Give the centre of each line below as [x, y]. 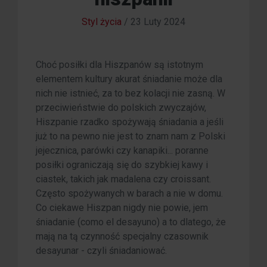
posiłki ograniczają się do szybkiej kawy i [122, 165]
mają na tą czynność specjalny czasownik [122, 237]
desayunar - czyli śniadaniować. [101, 251]
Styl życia [102, 22]
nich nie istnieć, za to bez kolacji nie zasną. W [131, 94]
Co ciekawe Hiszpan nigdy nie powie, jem [122, 208]
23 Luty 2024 [158, 22]
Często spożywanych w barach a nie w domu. [129, 194]
